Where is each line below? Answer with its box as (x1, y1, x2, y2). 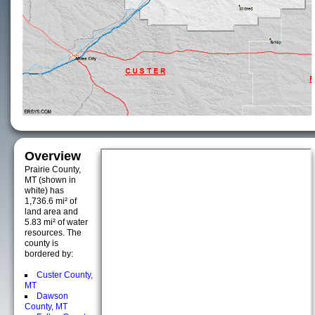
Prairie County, (25, 165, 81, 174)
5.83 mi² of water (25, 217, 88, 227)
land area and (25, 207, 78, 217)
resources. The (25, 228, 82, 238)
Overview (25, 149, 81, 163)
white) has (25, 186, 64, 195)
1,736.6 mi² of (25, 196, 77, 206)
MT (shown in (25, 175, 76, 185)
